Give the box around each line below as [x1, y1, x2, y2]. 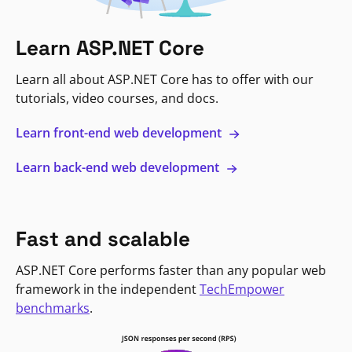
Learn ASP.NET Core [16, 35, 204, 62]
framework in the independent [16, 280, 200, 299]
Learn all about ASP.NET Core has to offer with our [16, 71, 313, 89]
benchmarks [16, 299, 90, 317]
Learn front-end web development [16, 124, 225, 142]
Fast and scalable [16, 225, 190, 253]
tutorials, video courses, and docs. [16, 90, 218, 108]
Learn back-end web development [16, 159, 222, 177]
